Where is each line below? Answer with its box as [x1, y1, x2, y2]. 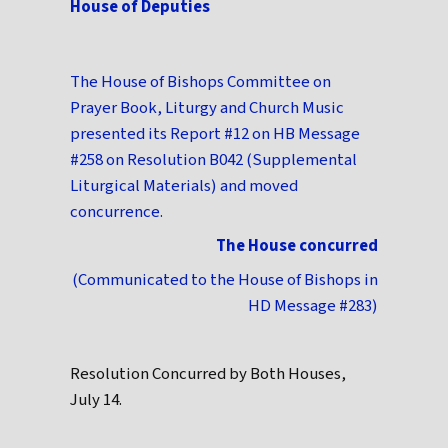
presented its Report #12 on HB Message [70, 122, 361, 147]
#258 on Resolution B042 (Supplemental [70, 148, 358, 173]
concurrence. [70, 200, 164, 225]
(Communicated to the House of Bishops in [71, 268, 378, 293]
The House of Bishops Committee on [70, 70, 332, 95]
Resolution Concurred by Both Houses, [70, 362, 347, 387]
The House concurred [215, 234, 378, 259]
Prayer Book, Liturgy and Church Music [70, 96, 345, 121]
